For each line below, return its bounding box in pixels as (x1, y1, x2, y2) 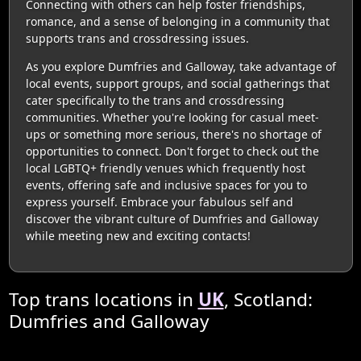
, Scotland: (223, 286, 313, 312)
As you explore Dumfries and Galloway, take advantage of (25, 58, 336, 74)
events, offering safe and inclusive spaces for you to (25, 176, 307, 193)
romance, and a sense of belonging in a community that (25, 13, 330, 29)
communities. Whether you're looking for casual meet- (25, 109, 319, 125)
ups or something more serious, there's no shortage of (25, 126, 322, 142)
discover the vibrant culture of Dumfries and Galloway (25, 210, 318, 226)
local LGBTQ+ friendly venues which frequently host (25, 160, 305, 176)
